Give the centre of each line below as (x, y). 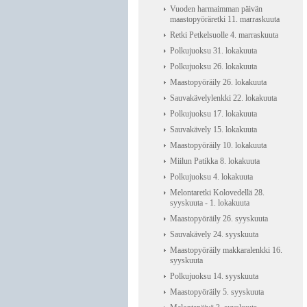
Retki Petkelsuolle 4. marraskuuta (224, 35)
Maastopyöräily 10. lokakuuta (218, 145)
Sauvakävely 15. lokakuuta (213, 130)
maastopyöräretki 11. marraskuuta (225, 19)
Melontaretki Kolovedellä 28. (217, 193)
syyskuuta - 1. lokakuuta (210, 203)
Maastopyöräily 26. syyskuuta (219, 219)
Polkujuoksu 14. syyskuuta (214, 276)
